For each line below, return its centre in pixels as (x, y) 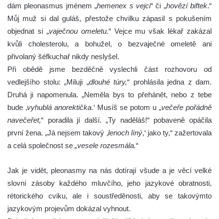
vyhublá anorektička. (60, 108)
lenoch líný (125, 133)
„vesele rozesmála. (105, 146)
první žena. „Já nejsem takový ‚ (58, 133)
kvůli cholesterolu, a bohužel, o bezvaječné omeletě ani (109, 44)
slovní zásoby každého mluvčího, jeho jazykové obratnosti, (109, 183)
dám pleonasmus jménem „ (52, 6)
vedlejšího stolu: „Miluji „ (48, 82)
